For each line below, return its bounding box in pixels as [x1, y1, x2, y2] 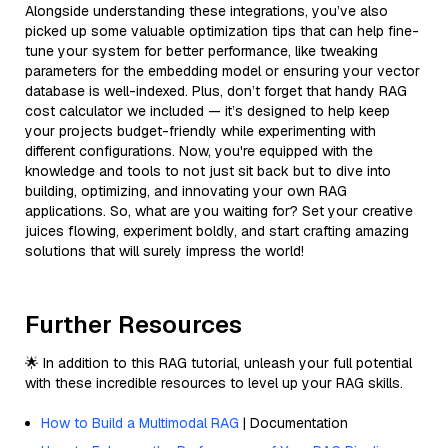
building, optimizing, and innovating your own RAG [25, 181, 347, 200]
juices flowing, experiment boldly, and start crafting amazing [25, 221, 409, 240]
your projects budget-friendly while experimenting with [25, 121, 376, 140]
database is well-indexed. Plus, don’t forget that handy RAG [25, 81, 407, 100]
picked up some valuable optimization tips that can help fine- [25, 21, 419, 40]
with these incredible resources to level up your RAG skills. [25, 373, 403, 392]
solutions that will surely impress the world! [25, 241, 304, 260]
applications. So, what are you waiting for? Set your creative [25, 201, 413, 220]
